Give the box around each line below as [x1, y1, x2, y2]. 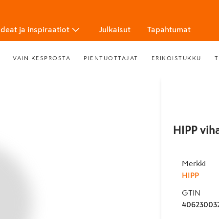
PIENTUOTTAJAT [84, 55, 138, 61]
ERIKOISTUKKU [151, 55, 201, 61]
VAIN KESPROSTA [13, 55, 71, 61]
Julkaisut [99, 25, 131, 33]
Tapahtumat [147, 25, 191, 33]
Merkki [181, 159, 206, 167]
